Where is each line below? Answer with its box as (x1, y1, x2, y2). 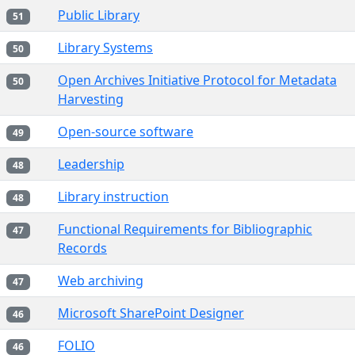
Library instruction (58, 188, 169, 205)
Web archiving (58, 272, 143, 289)
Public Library (58, 6, 139, 24)
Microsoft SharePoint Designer (58, 304, 244, 322)
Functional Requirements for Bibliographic (58, 220, 312, 238)
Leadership (58, 155, 124, 173)
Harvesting (58, 90, 124, 108)
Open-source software (58, 123, 193, 140)
